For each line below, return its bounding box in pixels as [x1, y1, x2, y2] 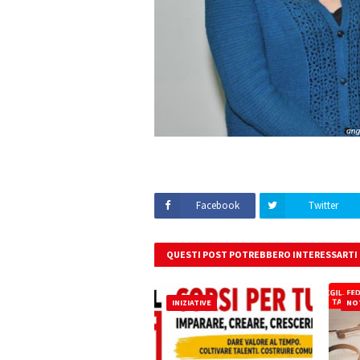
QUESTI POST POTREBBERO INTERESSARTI [166, 247, 358, 260]
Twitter [308, 198, 338, 212]
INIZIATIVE [172, 297, 211, 308]
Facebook [196, 198, 239, 212]
